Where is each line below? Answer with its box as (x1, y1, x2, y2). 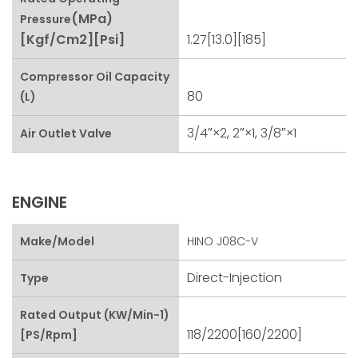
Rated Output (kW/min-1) (20, 306, 169, 323)
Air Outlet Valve (20, 125, 112, 141)
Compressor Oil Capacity (20, 68, 169, 85)
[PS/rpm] (20, 326, 78, 343)
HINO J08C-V (187, 233, 258, 249)
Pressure (20, 10, 71, 27)
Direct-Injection (187, 268, 282, 287)
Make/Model (20, 233, 94, 249)
